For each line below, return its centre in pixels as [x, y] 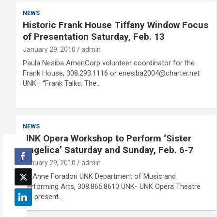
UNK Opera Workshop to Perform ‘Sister [107, 138]
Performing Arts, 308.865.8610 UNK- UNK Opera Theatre [112, 186]
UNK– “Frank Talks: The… [62, 83]
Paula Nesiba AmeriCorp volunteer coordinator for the [109, 63]
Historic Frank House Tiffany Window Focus [116, 25]
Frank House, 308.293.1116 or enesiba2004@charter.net [111, 73]
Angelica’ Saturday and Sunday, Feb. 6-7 [108, 150]
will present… [43, 197]
